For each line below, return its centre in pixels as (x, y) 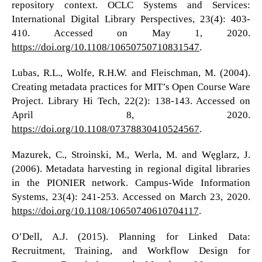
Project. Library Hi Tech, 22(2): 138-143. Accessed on (131, 101)
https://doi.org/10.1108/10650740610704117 (105, 211)
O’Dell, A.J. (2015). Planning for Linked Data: (131, 237)
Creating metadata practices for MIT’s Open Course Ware (131, 87)
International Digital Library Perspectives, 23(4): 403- (131, 19)
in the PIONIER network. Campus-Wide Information (131, 183)
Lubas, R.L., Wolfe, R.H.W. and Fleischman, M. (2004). (131, 73)
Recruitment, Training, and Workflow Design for (131, 251)
